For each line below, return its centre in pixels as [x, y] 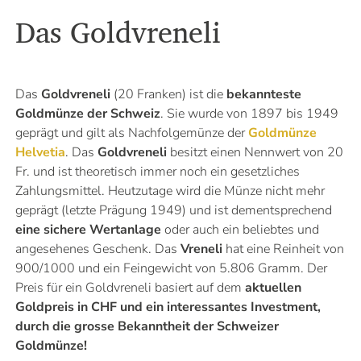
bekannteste [263, 94]
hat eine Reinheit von [283, 249]
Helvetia [40, 152]
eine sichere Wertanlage [88, 229]
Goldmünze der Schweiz [87, 113]
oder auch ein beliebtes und [240, 229]
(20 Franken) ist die [168, 94]
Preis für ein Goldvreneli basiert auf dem [130, 287]
